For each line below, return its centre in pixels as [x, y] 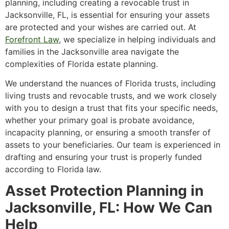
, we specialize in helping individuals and [137, 39]
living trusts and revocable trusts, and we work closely [111, 96]
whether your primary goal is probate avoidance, [100, 120]
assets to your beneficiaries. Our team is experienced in [113, 145]
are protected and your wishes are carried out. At [101, 27]
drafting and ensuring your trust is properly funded [104, 157]
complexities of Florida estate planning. [82, 64]
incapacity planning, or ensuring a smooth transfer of [108, 132]
